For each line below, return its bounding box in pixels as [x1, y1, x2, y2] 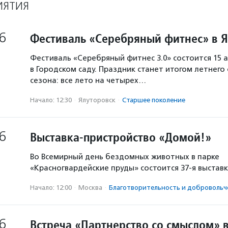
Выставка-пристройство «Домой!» [30, 129, 211, 145]
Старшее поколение [122, 96, 185, 104]
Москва [78, 184, 102, 191]
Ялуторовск [78, 96, 116, 104]
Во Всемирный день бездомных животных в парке [30, 152, 219, 161]
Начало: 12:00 [30, 184, 72, 191]
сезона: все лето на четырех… [30, 76, 146, 85]
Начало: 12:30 [30, 96, 72, 104]
